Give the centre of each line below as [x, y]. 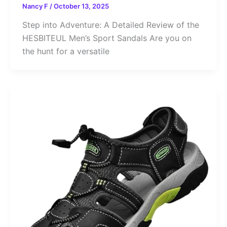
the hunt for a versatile [66, 51]
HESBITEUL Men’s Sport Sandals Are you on [107, 38]
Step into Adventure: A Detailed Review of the [110, 25]
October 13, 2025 [81, 6]
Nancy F [36, 6]
